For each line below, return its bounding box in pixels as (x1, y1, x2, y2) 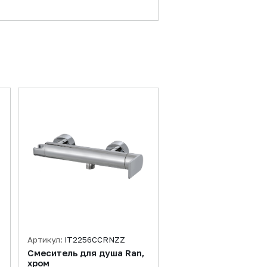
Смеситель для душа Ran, (27, 248, 144, 258)
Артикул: (27, 235, 64, 244)
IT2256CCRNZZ (64, 235, 125, 244)
